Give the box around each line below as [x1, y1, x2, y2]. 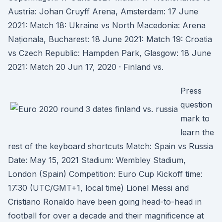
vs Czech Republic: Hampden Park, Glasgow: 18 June [8, 48, 211, 58]
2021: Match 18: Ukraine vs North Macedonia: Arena [8, 20, 206, 30]
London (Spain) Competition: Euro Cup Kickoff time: [8, 169, 203, 179]
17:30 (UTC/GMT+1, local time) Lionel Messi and [8, 183, 189, 193]
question [180, 100, 212, 110]
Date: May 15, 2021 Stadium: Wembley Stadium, [8, 155, 186, 165]
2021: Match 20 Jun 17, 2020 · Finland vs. [8, 62, 164, 72]
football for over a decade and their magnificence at [8, 211, 204, 221]
